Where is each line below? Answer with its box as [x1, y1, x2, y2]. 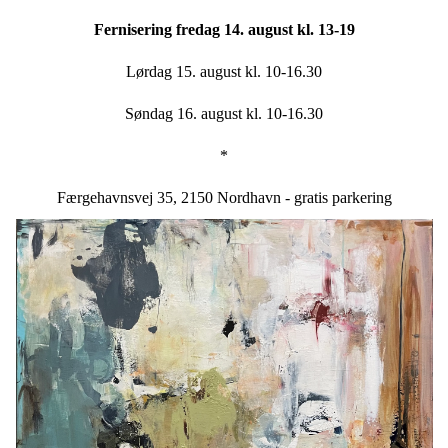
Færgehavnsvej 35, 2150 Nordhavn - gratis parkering [56, 188, 392, 206]
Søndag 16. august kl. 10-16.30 [125, 104, 323, 122]
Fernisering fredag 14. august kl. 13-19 [93, 20, 355, 38]
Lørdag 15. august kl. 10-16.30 [126, 62, 322, 80]
